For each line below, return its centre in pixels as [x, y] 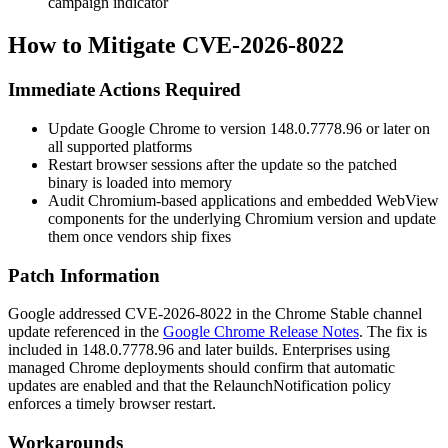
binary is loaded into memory [140, 182]
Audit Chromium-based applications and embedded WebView [243, 200]
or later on [396, 128]
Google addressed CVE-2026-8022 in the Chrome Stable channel [215, 314]
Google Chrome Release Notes [261, 332]
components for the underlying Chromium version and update [242, 218]
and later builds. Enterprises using [282, 350]
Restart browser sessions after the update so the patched [222, 164]
